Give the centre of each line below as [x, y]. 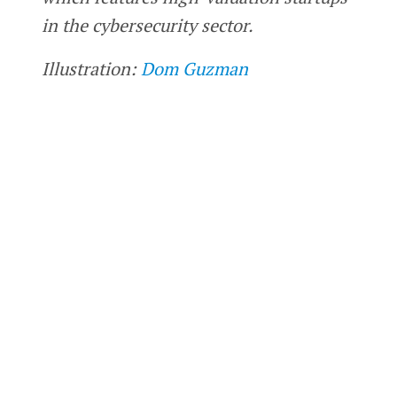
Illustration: [91, 69]
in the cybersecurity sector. [149, 25]
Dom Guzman [194, 69]
